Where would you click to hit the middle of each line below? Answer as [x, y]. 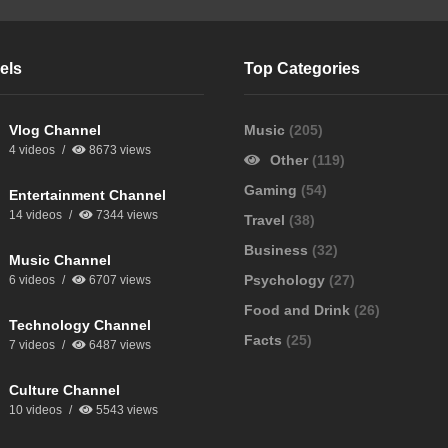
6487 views [118, 344]
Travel [266, 219]
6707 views [118, 279]
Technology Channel [79, 324]
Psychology [286, 279]
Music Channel [59, 259]
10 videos [35, 409]
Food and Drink [299, 309]
